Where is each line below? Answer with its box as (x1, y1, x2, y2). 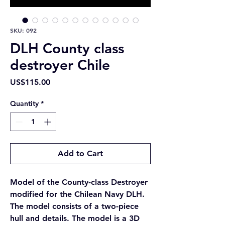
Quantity (10, 99, 39, 108)
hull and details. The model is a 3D (10, 213, 140, 223)
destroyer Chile (10, 56, 110, 73)
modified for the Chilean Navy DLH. (10, 189, 145, 199)
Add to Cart (58, 149, 103, 158)
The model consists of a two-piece (10, 201, 139, 211)
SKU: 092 (10, 26, 37, 34)
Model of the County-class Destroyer (10, 177, 148, 187)
